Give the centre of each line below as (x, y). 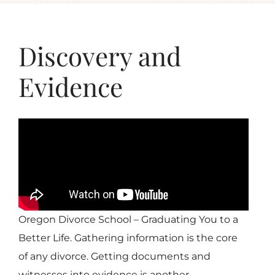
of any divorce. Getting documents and (114, 256)
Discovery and (99, 56)
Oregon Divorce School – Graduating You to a (128, 219)
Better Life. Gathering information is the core (128, 238)
